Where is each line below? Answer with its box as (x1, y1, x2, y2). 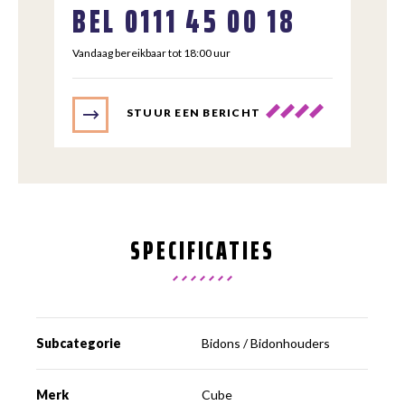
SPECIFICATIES (130, 230, 275, 270)
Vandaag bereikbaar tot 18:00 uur (72, 45, 231, 60)
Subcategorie (36, 334, 122, 351)
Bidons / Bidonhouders (202, 334, 331, 351)
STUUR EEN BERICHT (127, 105, 261, 119)
